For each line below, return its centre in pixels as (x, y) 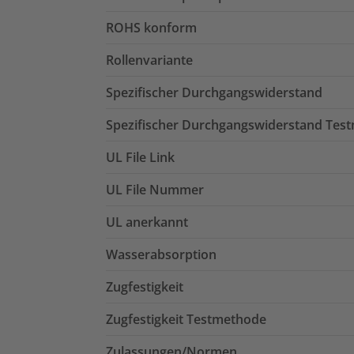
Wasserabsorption (161, 255)
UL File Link (140, 158)
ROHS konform (151, 28)
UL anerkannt (147, 222)
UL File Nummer (155, 190)
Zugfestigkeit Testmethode (186, 320)
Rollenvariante (149, 60)
